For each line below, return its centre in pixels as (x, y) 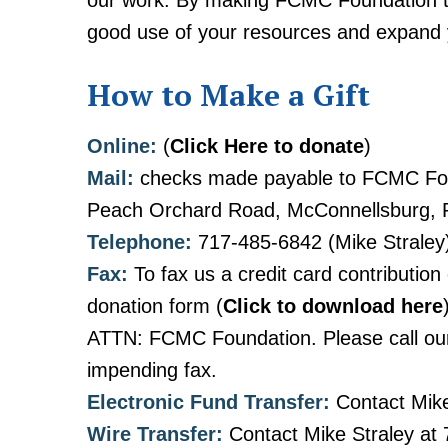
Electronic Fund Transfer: (209, 402)
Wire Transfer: (155, 434)
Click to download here (333, 306)
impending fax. (152, 370)
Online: (122, 146)
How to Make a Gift (229, 95)
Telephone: (140, 242)
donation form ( (155, 306)
